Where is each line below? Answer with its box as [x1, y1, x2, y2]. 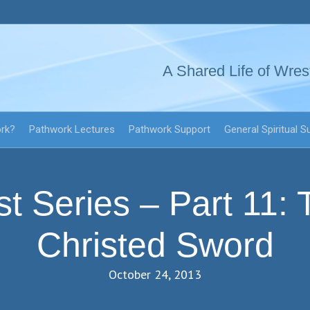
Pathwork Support [129, 123, 210, 136]
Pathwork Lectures [29, 123, 115, 136]
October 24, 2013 [109, 266, 201, 283]
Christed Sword [36, 226, 274, 265]
